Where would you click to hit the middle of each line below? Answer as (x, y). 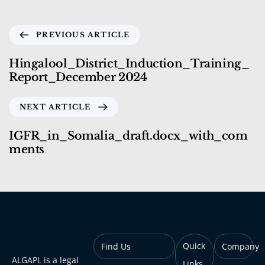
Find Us (116, 247)
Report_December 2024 (78, 77)
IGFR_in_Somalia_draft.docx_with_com (128, 135)
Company (240, 247)
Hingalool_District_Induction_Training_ (129, 63)
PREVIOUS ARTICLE (83, 34)
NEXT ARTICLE (55, 106)
